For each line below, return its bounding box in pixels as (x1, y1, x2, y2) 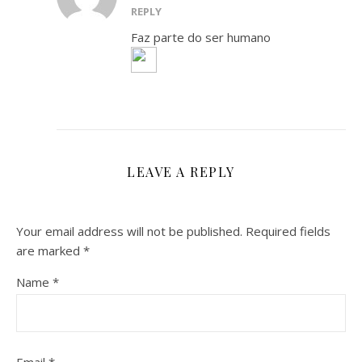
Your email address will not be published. (16, 223, 242, 239)
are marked (16, 242, 83, 259)
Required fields (246, 223, 330, 239)
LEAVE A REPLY (127, 163, 235, 180)
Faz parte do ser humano (131, 29, 271, 45)
